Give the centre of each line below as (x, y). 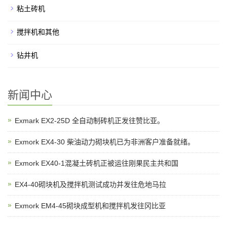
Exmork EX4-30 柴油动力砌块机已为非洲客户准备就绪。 (105, 142)
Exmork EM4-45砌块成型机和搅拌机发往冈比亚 (90, 206)
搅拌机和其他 (38, 32)
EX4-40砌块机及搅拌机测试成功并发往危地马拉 (90, 184)
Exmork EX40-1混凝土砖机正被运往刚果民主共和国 (97, 163)
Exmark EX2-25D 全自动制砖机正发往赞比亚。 (89, 121)
